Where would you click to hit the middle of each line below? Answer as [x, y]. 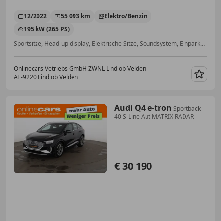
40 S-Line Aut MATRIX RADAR [154, 117]
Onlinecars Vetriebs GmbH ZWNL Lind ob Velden [80, 69]
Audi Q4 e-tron [143, 108]
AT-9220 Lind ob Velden [46, 77]
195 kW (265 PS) [47, 29]
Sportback [187, 109]
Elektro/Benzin [126, 16]
